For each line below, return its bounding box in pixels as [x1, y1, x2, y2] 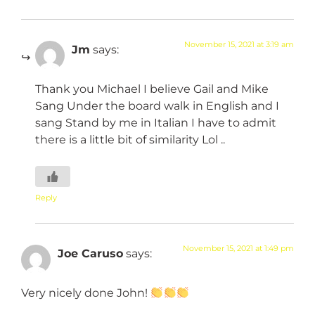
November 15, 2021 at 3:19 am [184, 39, 294, 50]
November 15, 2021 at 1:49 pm [183, 243, 294, 253]
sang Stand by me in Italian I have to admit [35, 115, 276, 130]
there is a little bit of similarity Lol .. [35, 132, 225, 147]
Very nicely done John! [21, 285, 150, 300]
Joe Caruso [58, 245, 123, 260]
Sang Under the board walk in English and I [35, 98, 279, 113]
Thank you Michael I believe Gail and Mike [35, 82, 269, 96]
